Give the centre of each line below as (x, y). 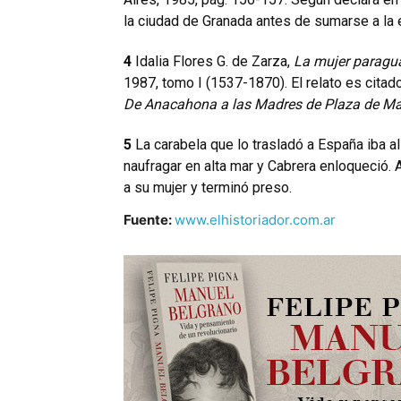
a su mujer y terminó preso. (208, 188)
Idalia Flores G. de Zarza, (213, 61)
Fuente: (149, 220)
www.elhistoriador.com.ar (255, 220)
